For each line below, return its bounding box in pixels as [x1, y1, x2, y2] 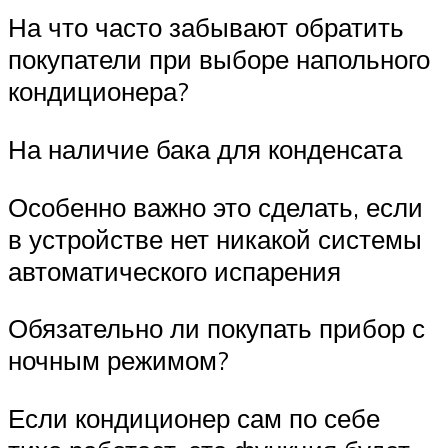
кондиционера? [8, 75, 189, 108]
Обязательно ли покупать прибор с [8, 312, 425, 345]
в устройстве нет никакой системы [8, 222, 422, 255]
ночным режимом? [8, 344, 229, 377]
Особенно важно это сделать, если [8, 190, 423, 223]
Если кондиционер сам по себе [8, 401, 380, 434]
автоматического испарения [8, 254, 341, 287]
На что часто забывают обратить [8, 11, 404, 44]
